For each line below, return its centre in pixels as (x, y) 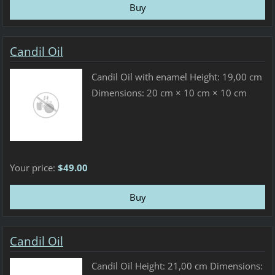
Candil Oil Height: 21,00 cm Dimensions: (177, 266)
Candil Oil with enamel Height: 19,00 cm (176, 76)
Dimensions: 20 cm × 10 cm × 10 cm (169, 92)
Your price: (33, 167)
